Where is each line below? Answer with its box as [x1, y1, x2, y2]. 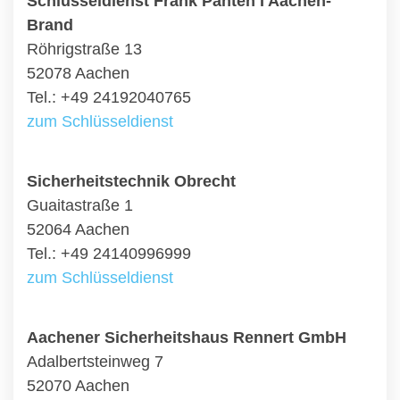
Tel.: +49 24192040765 [27, 88, 191, 106]
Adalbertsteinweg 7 [27, 353, 163, 371]
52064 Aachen [27, 221, 129, 238]
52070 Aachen [27, 377, 129, 395]
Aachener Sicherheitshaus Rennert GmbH [27, 329, 346, 346]
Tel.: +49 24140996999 [27, 245, 191, 262]
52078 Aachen [27, 64, 129, 82]
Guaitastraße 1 [27, 196, 133, 214]
